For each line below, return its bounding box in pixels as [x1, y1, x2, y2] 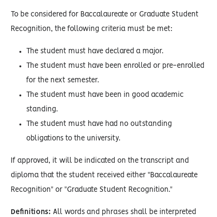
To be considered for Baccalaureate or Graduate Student [11, 11, 199, 18]
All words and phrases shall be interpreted [51, 209, 197, 216]
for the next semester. [26, 77, 99, 84]
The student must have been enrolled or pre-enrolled [26, 62, 205, 69]
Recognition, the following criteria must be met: [11, 26, 173, 32]
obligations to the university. [26, 135, 121, 142]
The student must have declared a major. [26, 48, 164, 55]
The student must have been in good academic [26, 92, 184, 98]
